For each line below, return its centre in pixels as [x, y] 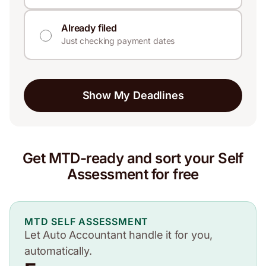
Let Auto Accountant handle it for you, [119, 235]
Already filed [89, 28]
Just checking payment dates [118, 40]
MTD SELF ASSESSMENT [87, 221]
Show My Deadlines [133, 95]
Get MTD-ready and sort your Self [133, 158]
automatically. [58, 251]
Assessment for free [133, 174]
